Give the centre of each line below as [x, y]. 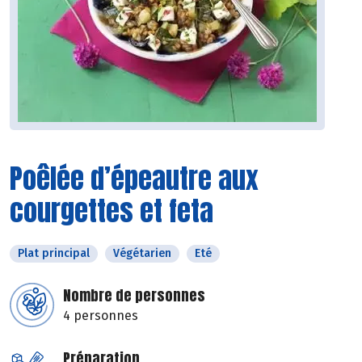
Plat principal [54, 254]
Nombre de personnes [134, 296]
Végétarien [142, 254]
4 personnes [101, 316]
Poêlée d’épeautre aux [134, 179]
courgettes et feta [112, 211]
